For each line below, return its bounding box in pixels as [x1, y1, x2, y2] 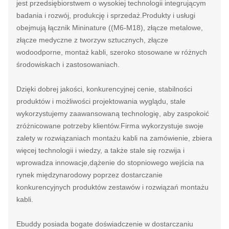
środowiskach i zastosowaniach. [16, 60, 120, 68]
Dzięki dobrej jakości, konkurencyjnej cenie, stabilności [16, 85, 192, 93]
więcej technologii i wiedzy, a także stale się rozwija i [16, 146, 185, 154]
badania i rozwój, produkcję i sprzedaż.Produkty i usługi [16, 11, 195, 19]
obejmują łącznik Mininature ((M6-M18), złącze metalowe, [16, 24, 203, 32]
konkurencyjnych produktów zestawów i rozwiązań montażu [16, 183, 209, 191]
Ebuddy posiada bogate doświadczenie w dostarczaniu [16, 220, 193, 228]
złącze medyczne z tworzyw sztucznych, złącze [16, 36, 168, 44]
